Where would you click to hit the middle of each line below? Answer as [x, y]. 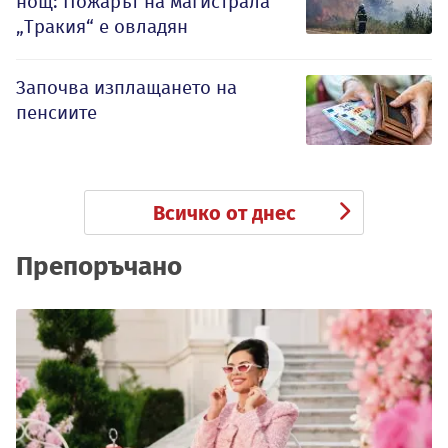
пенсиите [56, 112]
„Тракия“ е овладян [102, 26]
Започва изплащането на [126, 87]
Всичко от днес [224, 212]
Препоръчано [99, 266]
